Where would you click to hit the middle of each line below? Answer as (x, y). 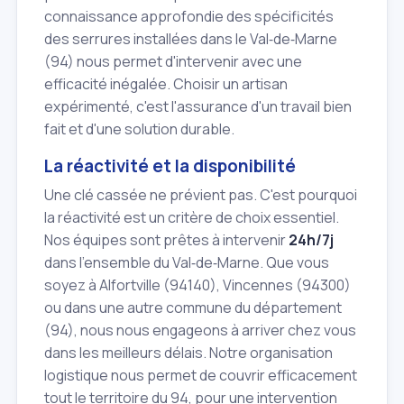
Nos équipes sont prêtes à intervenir (166, 239)
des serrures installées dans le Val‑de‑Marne (191, 38)
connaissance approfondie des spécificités (189, 16)
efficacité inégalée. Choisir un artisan (166, 83)
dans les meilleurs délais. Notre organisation (188, 352)
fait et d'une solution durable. (139, 129)
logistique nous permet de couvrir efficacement (201, 375)
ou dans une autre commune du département (193, 307)
